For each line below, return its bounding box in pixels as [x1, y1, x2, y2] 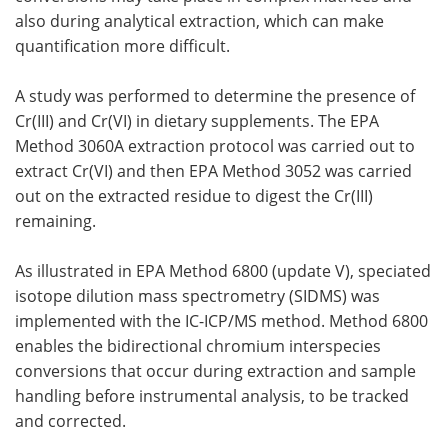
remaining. [15, 209, 96, 232]
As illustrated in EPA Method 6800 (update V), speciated [15, 259, 431, 282]
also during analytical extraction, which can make [15, 9, 384, 32]
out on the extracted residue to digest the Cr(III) [15, 184, 373, 207]
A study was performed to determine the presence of [15, 84, 415, 107]
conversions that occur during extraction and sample [15, 359, 416, 382]
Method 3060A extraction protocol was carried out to [15, 134, 415, 157]
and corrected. [15, 409, 126, 432]
